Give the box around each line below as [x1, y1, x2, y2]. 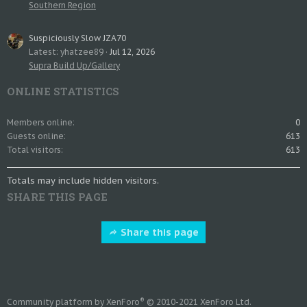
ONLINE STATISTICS [7, 84, 119, 98]
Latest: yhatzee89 [29, 47, 103, 57]
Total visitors [7, 145, 61, 155]
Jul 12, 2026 [110, 47, 155, 57]
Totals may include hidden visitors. [7, 175, 159, 186]
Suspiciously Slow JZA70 [29, 33, 126, 43]
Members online [7, 117, 73, 127]
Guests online [7, 131, 64, 141]
